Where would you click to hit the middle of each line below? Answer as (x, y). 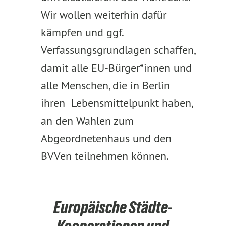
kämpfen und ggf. (82, 32)
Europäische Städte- (113, 207)
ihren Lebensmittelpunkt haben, (116, 103)
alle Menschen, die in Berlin (105, 85)
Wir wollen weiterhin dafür (103, 15)
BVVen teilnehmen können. (105, 156)
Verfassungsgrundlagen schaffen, (118, 50)
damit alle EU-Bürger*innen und (116, 68)
